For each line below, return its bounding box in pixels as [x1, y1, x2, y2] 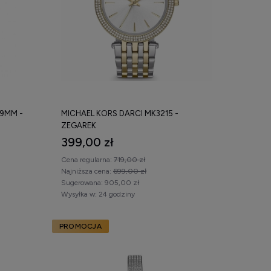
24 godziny [99, 189, 135, 198]
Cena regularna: [61, 155, 114, 164]
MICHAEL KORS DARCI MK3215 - [61, 108, 178, 118]
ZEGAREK [61, 120, 96, 130]
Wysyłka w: [61, 189, 97, 198]
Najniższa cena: [61, 166, 113, 175]
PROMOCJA [59, 221, 102, 230]
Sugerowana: [61, 178, 103, 187]
